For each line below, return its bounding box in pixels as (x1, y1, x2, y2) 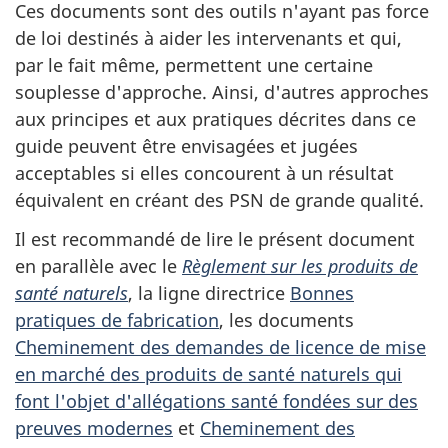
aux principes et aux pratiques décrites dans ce (15, 107, 416, 131)
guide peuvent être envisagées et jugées (15, 134, 358, 158)
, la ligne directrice (128, 280, 290, 305)
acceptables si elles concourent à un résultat (15, 161, 394, 185)
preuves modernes (15, 415, 173, 440)
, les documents (219, 307, 354, 332)
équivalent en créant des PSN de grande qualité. (15, 188, 424, 212)
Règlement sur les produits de (182, 253, 418, 278)
